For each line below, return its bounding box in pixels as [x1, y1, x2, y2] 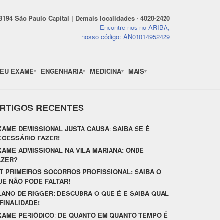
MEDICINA [90, 66, 121, 76]
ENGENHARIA [41, 66, 83, 76]
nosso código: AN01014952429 [82, 32, 170, 41]
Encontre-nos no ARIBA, [100, 23, 170, 32]
